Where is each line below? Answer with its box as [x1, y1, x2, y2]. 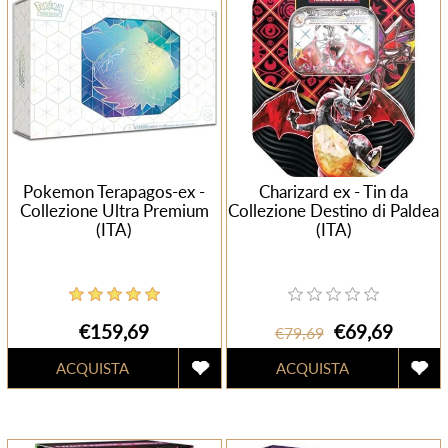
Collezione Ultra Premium [19, 199, 209, 221]
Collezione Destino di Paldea [228, 199, 440, 221]
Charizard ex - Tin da [259, 180, 409, 202]
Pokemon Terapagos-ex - [23, 180, 206, 202]
